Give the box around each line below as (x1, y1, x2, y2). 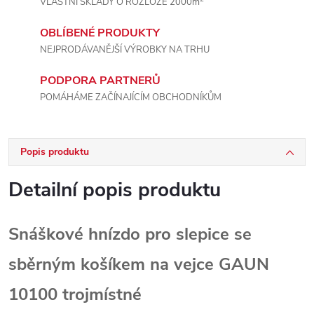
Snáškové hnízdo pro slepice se (8, 223, 252, 245)
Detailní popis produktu (8, 177, 221, 203)
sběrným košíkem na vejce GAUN (8, 253, 269, 275)
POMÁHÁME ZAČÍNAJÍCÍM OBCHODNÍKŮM (40, 91, 221, 104)
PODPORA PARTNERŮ (40, 73, 161, 88)
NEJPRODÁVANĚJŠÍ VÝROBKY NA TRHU (40, 43, 210, 56)
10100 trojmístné (8, 283, 142, 306)
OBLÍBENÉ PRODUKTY (40, 25, 160, 41)
